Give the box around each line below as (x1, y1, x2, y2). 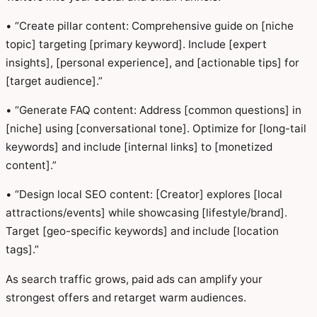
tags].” (6, 243, 39, 257)
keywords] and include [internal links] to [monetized (6, 140, 272, 154)
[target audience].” (6, 74, 103, 88)
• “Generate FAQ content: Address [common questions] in (6, 103, 301, 117)
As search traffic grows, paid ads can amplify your (6, 272, 263, 286)
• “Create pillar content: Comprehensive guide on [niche (6, 18, 294, 33)
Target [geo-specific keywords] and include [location (6, 224, 279, 238)
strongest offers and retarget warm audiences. (6, 290, 246, 304)
